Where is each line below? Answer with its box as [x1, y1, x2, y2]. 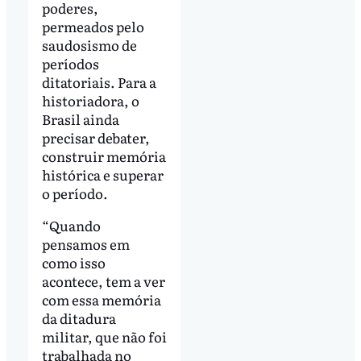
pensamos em [41, 233, 130, 254]
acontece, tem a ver [41, 270, 165, 291]
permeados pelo [41, 15, 144, 36]
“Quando [41, 214, 101, 235]
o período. [41, 182, 110, 203]
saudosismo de [41, 34, 137, 55]
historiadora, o [41, 89, 139, 110]
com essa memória [41, 288, 161, 309]
